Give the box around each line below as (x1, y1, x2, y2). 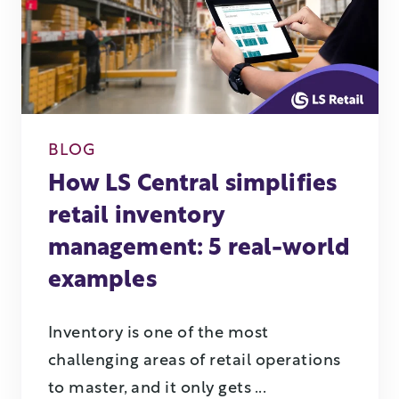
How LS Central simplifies (47, 172, 338, 197)
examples (47, 268, 157, 293)
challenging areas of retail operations (47, 352, 341, 370)
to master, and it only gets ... (47, 379, 266, 397)
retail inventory (47, 204, 224, 229)
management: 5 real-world (47, 236, 351, 261)
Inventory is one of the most (47, 324, 269, 342)
